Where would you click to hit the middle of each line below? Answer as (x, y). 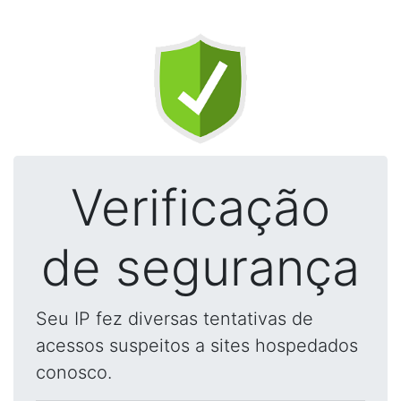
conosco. (74, 372)
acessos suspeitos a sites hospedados (197, 346)
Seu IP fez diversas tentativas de (175, 319)
